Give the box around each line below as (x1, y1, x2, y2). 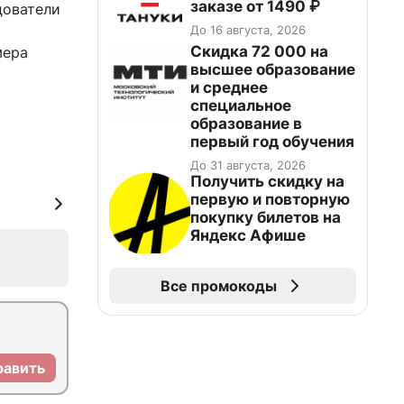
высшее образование (190, 60, 355, 78)
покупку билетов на (190, 208, 341, 226)
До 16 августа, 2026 (190, 23, 306, 37)
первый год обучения (190, 133, 354, 151)
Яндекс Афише (190, 226, 306, 244)
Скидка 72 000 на (190, 42, 328, 60)
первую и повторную (190, 190, 350, 208)
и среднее (190, 78, 268, 96)
